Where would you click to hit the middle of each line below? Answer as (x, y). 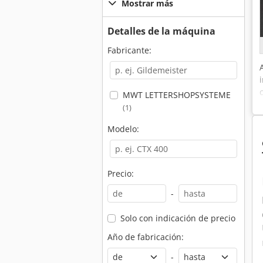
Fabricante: (129, 50)
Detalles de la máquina (161, 31)
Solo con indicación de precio (178, 218)
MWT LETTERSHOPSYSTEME (176, 95)
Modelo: (123, 129)
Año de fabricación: (146, 237)
